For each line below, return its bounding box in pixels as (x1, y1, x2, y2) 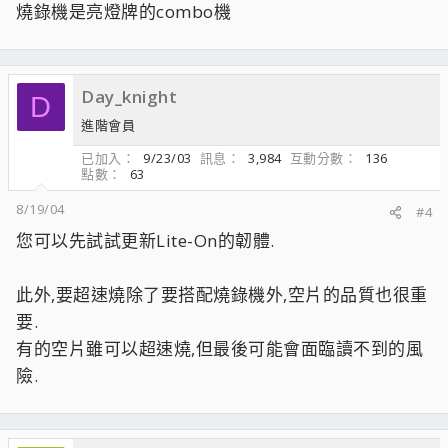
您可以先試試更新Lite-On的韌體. (16, 229, 275, 252)
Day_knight (81, 85, 177, 108)
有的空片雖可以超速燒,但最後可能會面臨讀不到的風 (16, 337, 423, 360)
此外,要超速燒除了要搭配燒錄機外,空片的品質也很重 (16, 283, 428, 306)
